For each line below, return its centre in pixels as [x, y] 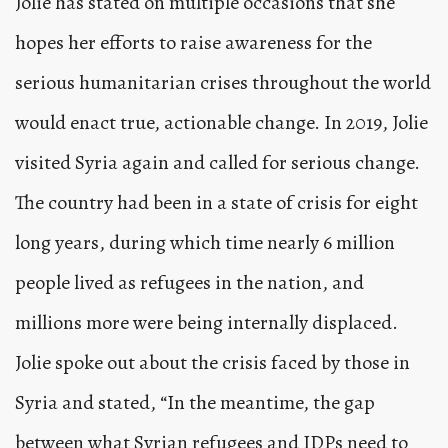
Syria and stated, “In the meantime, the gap [195, 402]
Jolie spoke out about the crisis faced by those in [212, 362]
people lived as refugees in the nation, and [189, 282]
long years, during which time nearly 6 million [205, 242]
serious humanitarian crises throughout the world [223, 82]
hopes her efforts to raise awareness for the [193, 42]
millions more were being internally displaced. [206, 322]
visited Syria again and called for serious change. [217, 162]
